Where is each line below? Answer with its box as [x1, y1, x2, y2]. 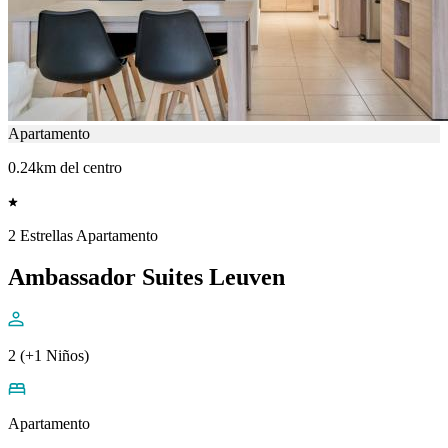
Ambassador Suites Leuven [8, 264, 285, 291]
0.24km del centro [8, 158, 122, 176]
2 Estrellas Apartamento [8, 226, 158, 244]
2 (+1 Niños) [8, 347, 89, 365]
